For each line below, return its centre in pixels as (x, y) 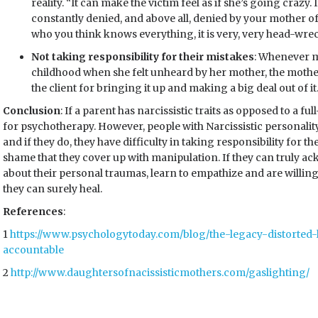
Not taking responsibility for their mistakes (143, 57)
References (33, 212)
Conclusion (32, 111)
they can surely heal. (53, 189)
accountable (33, 250)
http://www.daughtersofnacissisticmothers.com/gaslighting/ (160, 273)
